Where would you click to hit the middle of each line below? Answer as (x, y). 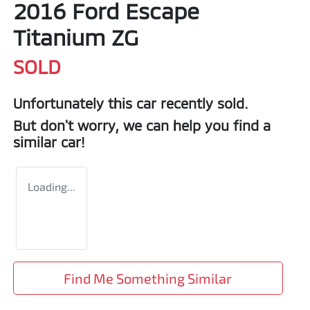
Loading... (52, 187)
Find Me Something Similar (148, 279)
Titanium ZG (76, 37)
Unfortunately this (75, 103)
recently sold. (202, 103)
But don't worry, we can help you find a (142, 126)
